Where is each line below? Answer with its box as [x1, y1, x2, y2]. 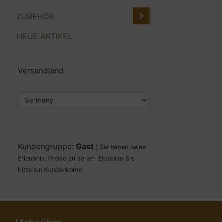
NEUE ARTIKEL [16, 31, 72, 42]
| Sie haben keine [94, 143, 146, 151]
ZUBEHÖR [16, 11, 54, 22]
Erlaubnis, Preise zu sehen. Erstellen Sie [18, 154, 134, 162]
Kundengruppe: [18, 141, 76, 151]
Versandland [18, 66, 64, 76]
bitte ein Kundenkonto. [18, 166, 84, 173]
